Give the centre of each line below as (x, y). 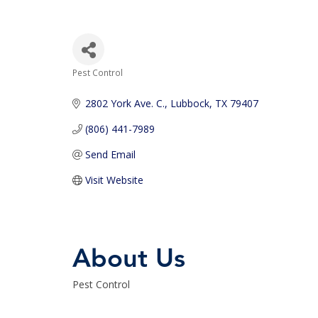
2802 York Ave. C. (125, 103)
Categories (109, 84)
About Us (129, 259)
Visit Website (114, 180)
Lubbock (190, 103)
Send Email (110, 154)
